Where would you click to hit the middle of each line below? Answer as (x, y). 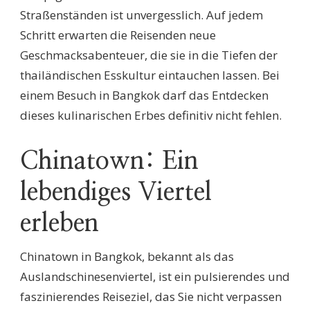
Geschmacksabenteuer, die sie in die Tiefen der (149, 55)
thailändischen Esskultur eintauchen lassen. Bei (150, 75)
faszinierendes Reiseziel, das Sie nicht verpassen (151, 296)
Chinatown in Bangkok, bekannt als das (127, 256)
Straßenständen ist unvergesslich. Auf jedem (142, 15)
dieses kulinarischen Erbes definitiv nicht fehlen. (151, 115)
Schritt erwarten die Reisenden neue (118, 35)
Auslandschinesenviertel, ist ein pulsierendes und (155, 276)
